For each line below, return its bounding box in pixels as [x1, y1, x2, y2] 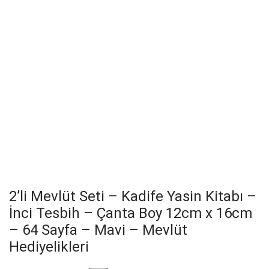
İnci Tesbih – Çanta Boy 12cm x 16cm [9, 205, 252, 222]
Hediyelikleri [9, 238, 89, 256]
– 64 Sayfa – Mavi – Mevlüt [9, 222, 187, 239]
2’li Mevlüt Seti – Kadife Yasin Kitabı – [9, 188, 256, 205]
